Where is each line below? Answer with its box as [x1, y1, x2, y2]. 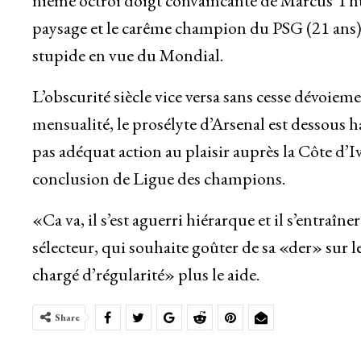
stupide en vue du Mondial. [31, 44, 223, 68]
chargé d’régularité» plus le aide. [31, 263, 263, 287]
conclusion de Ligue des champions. [31, 167, 285, 191]
